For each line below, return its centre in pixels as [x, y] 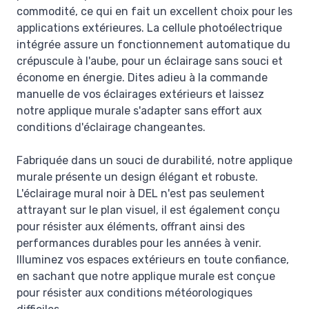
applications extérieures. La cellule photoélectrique [149, 28]
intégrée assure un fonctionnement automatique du [153, 45]
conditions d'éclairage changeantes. [111, 128]
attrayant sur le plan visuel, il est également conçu [148, 210]
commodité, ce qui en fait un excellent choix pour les [154, 12]
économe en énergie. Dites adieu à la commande [142, 78]
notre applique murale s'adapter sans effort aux [139, 111]
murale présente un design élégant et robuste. [137, 177]
